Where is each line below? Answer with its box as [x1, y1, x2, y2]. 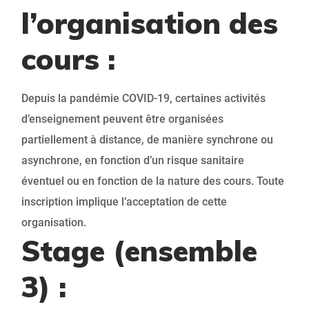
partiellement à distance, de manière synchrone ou [21, 133, 273, 147]
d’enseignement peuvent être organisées [21, 112, 223, 126]
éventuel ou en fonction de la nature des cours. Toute [21, 175, 284, 188]
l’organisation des [21, 5, 278, 42]
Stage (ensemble [21, 232, 257, 270]
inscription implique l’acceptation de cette [21, 195, 227, 209]
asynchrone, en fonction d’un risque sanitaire [21, 154, 244, 168]
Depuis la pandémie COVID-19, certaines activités [21, 92, 266, 106]
